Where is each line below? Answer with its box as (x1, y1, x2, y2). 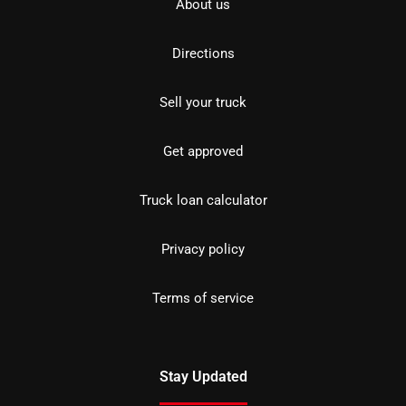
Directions (171, 44, 235, 62)
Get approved (163, 142, 243, 159)
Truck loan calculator (139, 191, 267, 208)
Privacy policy (161, 240, 245, 257)
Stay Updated (159, 367, 247, 385)
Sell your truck (159, 93, 246, 111)
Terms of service (152, 289, 254, 306)
